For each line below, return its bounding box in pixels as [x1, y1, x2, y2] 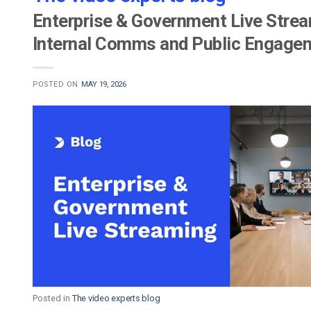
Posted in [33, 293, 72, 304]
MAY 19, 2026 [81, 80, 126, 90]
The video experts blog [72, 293, 160, 304]
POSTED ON [33, 80, 81, 90]
